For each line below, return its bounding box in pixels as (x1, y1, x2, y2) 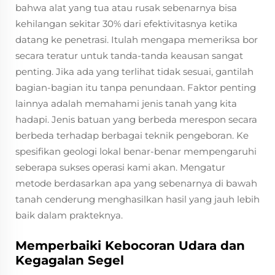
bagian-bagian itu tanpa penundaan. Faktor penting (15, 82, 256, 93)
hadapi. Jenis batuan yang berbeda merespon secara (15, 114, 257, 125)
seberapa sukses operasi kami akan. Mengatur (15, 161, 225, 173)
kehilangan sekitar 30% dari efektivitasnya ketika (15, 18, 238, 29)
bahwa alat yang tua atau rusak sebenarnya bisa (15, 2, 237, 14)
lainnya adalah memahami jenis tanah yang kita (15, 98, 237, 109)
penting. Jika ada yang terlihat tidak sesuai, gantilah (15, 66, 254, 77)
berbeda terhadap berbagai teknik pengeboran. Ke (15, 130, 249, 141)
